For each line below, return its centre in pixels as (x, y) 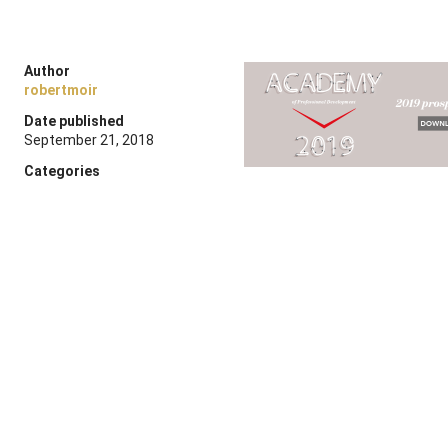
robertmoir (61, 90)
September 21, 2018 (89, 140)
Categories (62, 171)
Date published (74, 121)
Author (47, 71)
